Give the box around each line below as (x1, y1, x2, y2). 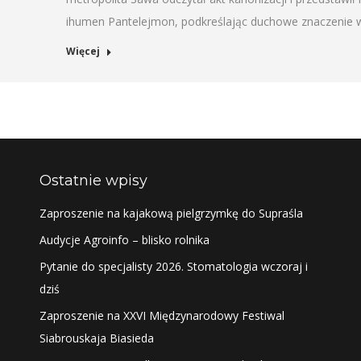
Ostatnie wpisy (39, 172, 147, 189)
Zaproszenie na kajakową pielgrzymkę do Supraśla (39, 205, 303, 221)
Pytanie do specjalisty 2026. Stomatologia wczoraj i (39, 259, 308, 274)
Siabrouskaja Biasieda (39, 330, 154, 346)
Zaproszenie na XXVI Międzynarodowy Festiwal (39, 308, 284, 323)
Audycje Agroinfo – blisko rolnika (39, 232, 210, 247)
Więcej (65, 44, 100, 58)
